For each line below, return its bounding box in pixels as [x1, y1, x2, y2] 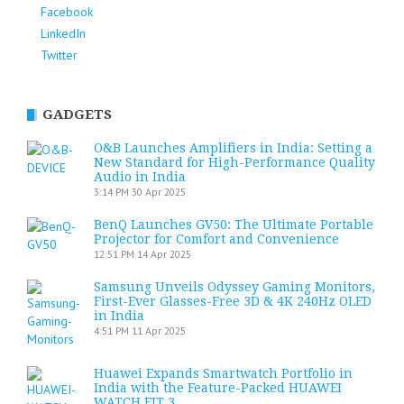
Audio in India [94, 170, 186, 184]
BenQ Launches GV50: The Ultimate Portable [94, 217, 373, 232]
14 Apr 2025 [137, 247, 191, 261]
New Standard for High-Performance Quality [94, 155, 375, 170]
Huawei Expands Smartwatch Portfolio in [94, 366, 353, 381]
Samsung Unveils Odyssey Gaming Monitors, [94, 280, 375, 294]
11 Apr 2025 [132, 324, 186, 337]
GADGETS [42, 106, 112, 123]
